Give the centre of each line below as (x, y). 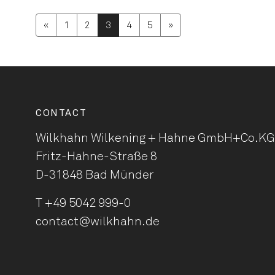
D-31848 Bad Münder (95, 175)
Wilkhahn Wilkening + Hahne (117, 138)
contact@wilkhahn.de (98, 222)
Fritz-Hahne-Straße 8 (96, 157)
